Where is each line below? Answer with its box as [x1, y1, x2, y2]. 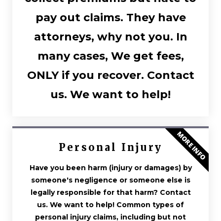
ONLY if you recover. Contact [27, 68, 194, 82]
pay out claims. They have [35, 10, 186, 24]
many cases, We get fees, [37, 49, 184, 63]
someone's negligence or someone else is [31, 175, 190, 184]
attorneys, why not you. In [34, 30, 187, 43]
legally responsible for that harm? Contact [30, 187, 191, 197]
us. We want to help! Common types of [37, 200, 184, 209]
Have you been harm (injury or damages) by [29, 163, 192, 172]
